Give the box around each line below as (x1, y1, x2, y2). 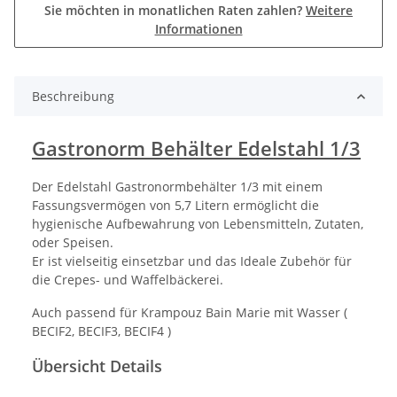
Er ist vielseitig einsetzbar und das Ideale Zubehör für (32, 253, 352, 270)
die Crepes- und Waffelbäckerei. (32, 271, 223, 289)
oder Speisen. (32, 234, 113, 252)
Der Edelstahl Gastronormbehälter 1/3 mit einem (32, 178, 323, 196)
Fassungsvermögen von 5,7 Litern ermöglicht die (32, 197, 319, 214)
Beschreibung (32, 88, 114, 105)
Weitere (306, 2, 353, 19)
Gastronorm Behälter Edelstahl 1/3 (32, 135, 361, 162)
